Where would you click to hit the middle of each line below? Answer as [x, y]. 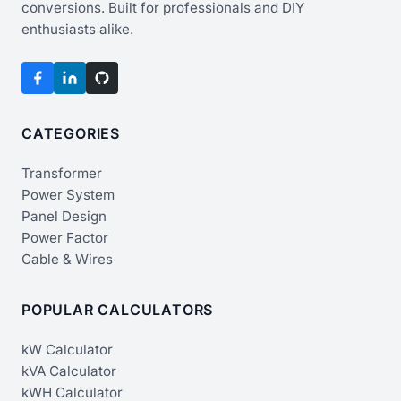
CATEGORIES [71, 133]
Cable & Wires [67, 259]
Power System [68, 194]
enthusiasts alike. [77, 29]
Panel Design [64, 216]
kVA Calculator [69, 371]
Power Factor [65, 237]
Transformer [62, 173]
